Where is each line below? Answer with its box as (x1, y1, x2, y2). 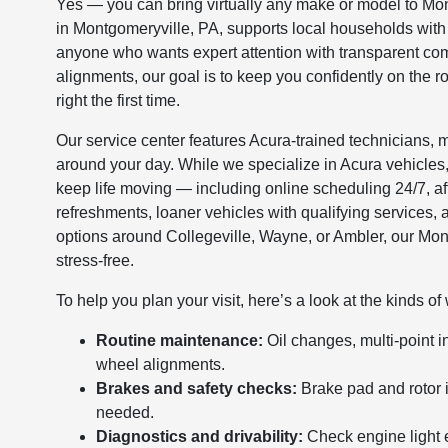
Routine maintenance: (96, 331, 264, 349)
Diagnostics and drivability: (96, 427, 304, 445)
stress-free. (56, 251, 135, 269)
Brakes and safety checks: (96, 379, 298, 397)
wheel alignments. (96, 355, 226, 373)
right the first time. (56, 91, 181, 109)
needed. (96, 403, 155, 421)
